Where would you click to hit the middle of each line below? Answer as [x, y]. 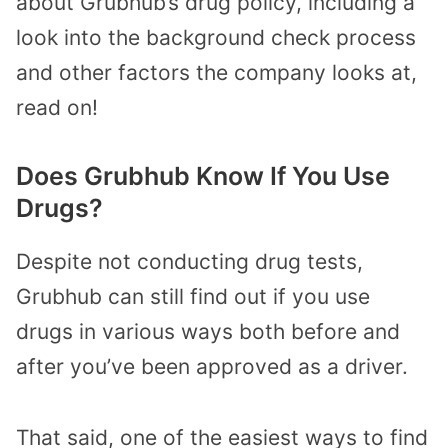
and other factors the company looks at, [216, 72]
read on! [57, 107]
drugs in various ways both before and [208, 332]
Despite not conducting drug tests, [189, 262]
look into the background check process [216, 37]
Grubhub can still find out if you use [193, 297]
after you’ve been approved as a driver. [212, 367]
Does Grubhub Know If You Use [203, 176]
